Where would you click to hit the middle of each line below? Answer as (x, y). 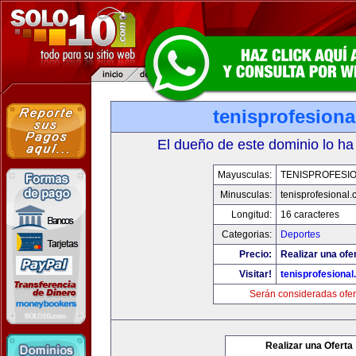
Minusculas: (246, 195)
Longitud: (252, 215)
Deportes (300, 234)
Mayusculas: (245, 175)
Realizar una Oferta (309, 346)
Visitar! (255, 274)
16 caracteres (310, 215)
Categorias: (247, 234)
